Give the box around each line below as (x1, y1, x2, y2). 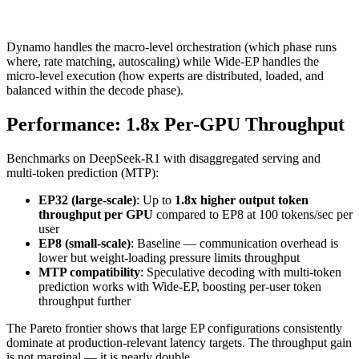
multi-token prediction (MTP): (6, 165, 159, 179)
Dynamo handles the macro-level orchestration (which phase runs (6, 39, 337, 54)
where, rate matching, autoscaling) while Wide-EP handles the (6, 54, 319, 68)
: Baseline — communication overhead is (131, 236, 338, 250)
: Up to (136, 192, 175, 207)
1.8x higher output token (175, 192, 309, 207)
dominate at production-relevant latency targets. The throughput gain (6, 335, 352, 349)
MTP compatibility (38, 264, 140, 279)
